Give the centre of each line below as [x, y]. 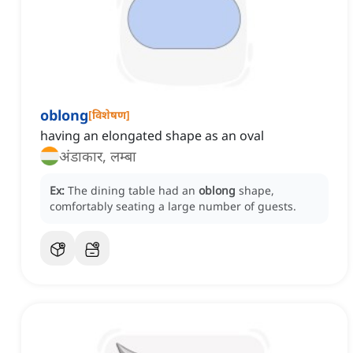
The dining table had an [133, 191]
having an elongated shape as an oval [152, 136]
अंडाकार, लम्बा [98, 156]
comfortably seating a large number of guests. [173, 206]
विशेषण [109, 115]
